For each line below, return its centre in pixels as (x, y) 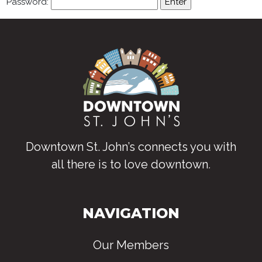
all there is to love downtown (130, 165)
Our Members (131, 245)
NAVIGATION (131, 213)
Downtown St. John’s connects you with (131, 147)
